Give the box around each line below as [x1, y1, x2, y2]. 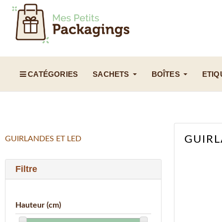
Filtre [15, 164, 37, 174]
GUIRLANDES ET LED [5, 135, 81, 143]
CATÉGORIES [28, 69, 78, 78]
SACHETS [93, 69, 129, 78]
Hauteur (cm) [15, 201, 61, 210]
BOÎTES [151, 69, 180, 78]
